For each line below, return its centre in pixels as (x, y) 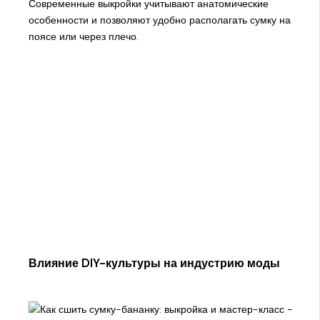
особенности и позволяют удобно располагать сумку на (159, 20)
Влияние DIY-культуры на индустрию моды (154, 264)
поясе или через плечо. (83, 37)
